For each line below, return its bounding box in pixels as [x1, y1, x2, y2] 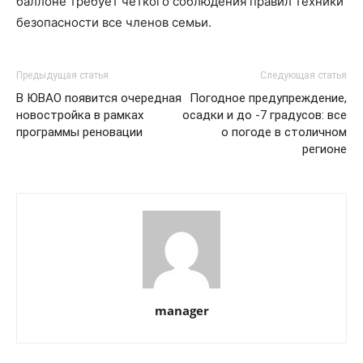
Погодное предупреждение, [190, 91, 347, 105]
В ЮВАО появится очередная [16, 91, 181, 105]
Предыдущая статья [16, 70, 109, 81]
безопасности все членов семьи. [16, 15, 211, 30]
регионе [302, 142, 347, 156]
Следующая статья [260, 70, 347, 81]
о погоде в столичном [221, 125, 347, 139]
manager [154, 302, 209, 318]
